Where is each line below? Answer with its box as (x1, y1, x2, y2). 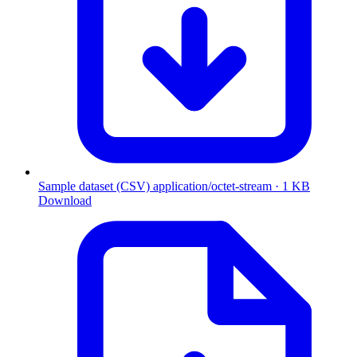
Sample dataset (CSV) (38, 178, 150, 193)
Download (38, 193, 92, 207)
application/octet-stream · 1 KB (153, 178, 310, 193)
